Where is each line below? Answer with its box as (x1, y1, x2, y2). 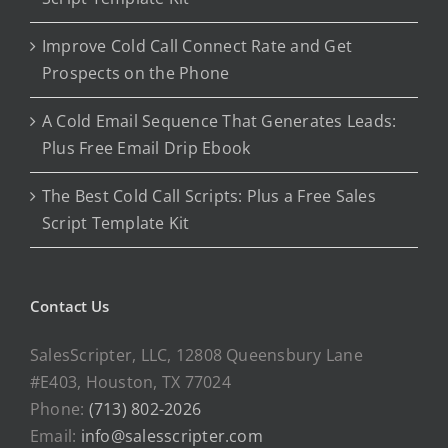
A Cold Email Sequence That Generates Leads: (42, 109, 397, 132)
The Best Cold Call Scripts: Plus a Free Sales (42, 184, 376, 207)
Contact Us (30, 295, 109, 316)
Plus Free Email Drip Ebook (42, 136, 251, 159)
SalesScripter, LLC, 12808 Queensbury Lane (30, 343, 363, 366)
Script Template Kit (42, 211, 190, 234)
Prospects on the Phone (42, 61, 230, 84)
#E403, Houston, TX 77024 (30, 370, 231, 393)
